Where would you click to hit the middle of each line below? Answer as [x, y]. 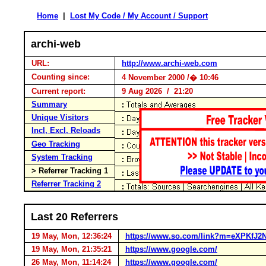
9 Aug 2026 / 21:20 [155, 91]
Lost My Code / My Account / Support [139, 16]
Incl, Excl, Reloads [66, 130]
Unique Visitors [60, 117]
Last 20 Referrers [75, 217]
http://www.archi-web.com [170, 63]
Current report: [58, 91]
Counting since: [61, 77]
